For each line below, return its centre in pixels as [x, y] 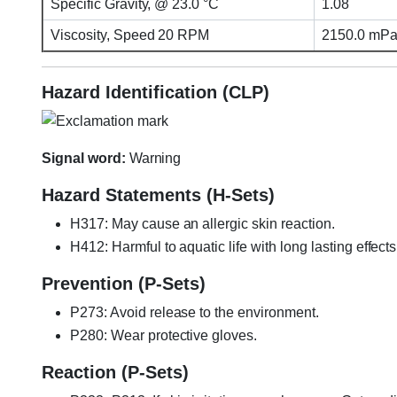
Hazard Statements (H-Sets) [158, 195]
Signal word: [84, 159]
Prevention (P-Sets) [124, 284]
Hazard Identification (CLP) [156, 92]
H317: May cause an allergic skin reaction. [202, 224]
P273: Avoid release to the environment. [195, 313]
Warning [153, 159]
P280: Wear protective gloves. [164, 336]
